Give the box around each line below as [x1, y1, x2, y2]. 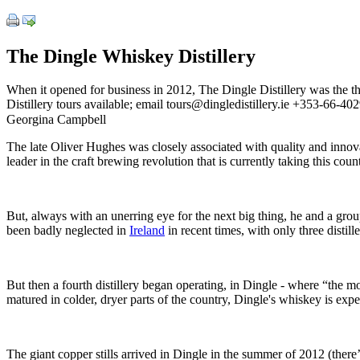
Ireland [129, 223, 165, 237]
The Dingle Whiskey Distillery [6, 45, 256, 67]
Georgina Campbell [6, 112, 106, 126]
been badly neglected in [6, 223, 129, 237]
